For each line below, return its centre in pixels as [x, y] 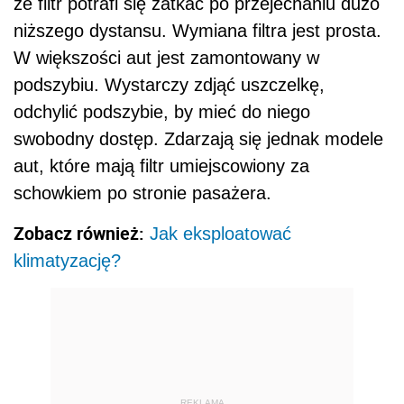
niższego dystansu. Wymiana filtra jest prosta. [197, 31]
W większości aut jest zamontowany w [166, 58]
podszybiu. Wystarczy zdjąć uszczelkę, [169, 85]
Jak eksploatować [220, 234]
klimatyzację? [67, 261]
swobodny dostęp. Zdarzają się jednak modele [198, 139]
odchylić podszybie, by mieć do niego [162, 112]
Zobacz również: [79, 234]
